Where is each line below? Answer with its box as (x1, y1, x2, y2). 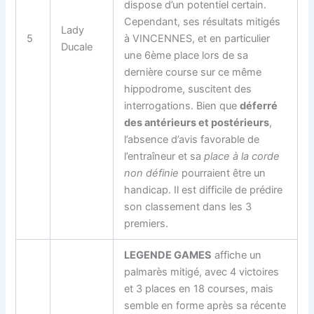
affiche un (212, 248, 262, 261)
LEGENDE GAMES (124, 248, 212, 261)
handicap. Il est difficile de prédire (124, 183, 283, 196)
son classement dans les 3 (124, 200, 252, 213)
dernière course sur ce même (124, 65, 262, 78)
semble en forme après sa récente (124, 299, 287, 312)
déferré (240, 99, 278, 112)
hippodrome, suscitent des (124, 82, 252, 95)
